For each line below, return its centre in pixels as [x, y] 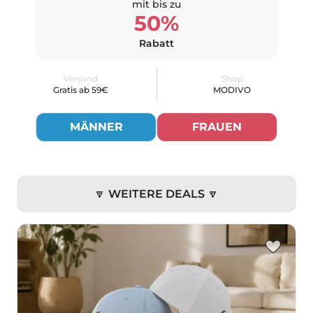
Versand [81, 79]
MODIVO [232, 90]
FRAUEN [217, 127]
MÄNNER [96, 127]
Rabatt [156, 44]
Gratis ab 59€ [81, 90]
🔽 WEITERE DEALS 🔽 [156, 194]
